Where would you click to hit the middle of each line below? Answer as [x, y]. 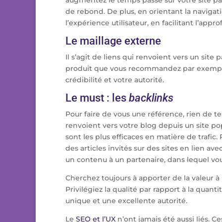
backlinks [151, 98]
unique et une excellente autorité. [126, 201]
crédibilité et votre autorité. [115, 80]
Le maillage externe [113, 41]
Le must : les [97, 98]
